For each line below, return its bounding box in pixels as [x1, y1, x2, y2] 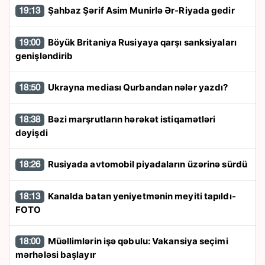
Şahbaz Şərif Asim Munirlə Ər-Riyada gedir [47, 5, 235, 17]
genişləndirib [15, 50, 73, 62]
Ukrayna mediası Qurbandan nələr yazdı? [47, 82, 228, 93]
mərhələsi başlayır [15, 249, 96, 261]
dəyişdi [15, 127, 48, 139]
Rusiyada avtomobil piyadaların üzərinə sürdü [47, 159, 247, 170]
